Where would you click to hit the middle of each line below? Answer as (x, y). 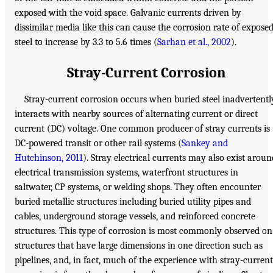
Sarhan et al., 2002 (194, 42)
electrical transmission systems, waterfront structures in (126, 173)
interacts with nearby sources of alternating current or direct (136, 114)
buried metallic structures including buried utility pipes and (133, 202)
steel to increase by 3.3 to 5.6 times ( (86, 42)
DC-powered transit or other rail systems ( (98, 144)
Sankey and (205, 144)
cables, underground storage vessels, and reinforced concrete (135, 217)
